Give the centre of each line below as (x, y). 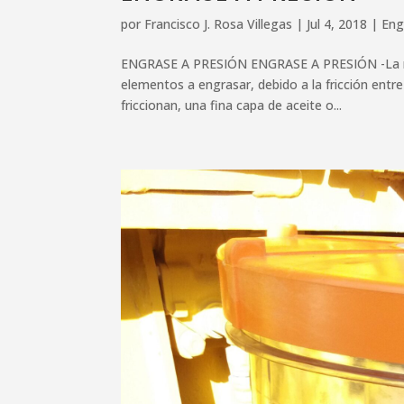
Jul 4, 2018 (337, 24)
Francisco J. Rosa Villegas (219, 24)
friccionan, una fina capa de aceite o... (232, 106)
